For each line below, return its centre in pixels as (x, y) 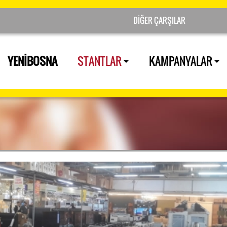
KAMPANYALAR (182, 61)
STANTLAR (101, 61)
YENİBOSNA (32, 61)
